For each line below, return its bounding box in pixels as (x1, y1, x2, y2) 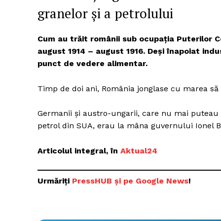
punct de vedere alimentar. (37, 59, 147, 69)
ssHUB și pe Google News (86, 176, 188, 186)
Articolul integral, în (37, 146, 120, 156)
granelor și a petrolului (37, 4, 173, 23)
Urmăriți (37, 176, 72, 186)
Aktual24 (120, 146, 157, 156)
